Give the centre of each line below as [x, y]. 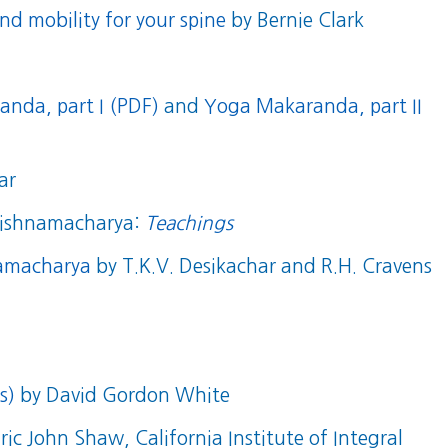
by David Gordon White [123, 396]
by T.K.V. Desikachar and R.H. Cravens [262, 267]
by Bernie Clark [295, 21]
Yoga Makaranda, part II [313, 107]
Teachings [189, 224]
